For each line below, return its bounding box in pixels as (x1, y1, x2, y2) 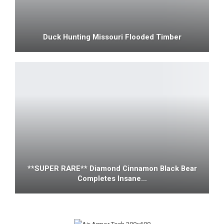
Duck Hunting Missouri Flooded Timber (42, 32, 181, 41)
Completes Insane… (77, 174, 147, 183)
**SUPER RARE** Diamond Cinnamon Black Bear (27, 164, 197, 173)
